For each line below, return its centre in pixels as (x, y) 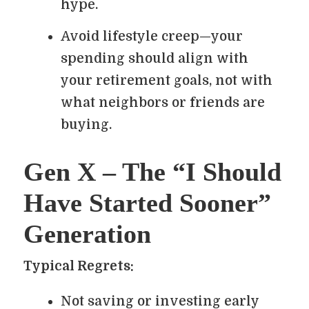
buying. (86, 125)
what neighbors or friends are (163, 103)
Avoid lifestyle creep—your (152, 37)
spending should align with (154, 59)
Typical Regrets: (79, 266)
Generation (87, 234)
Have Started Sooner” (147, 203)
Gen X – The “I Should (152, 172)
